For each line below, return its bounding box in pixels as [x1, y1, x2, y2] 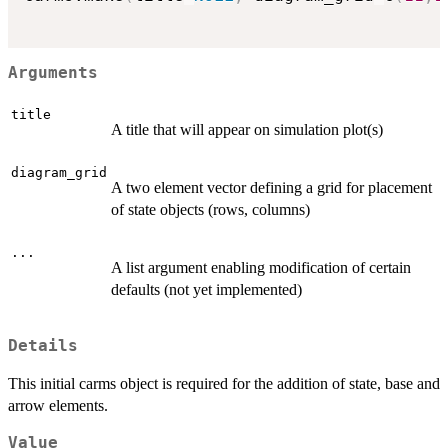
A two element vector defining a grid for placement [111, 178, 432, 196]
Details [8, 336, 78, 355]
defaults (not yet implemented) [111, 280, 302, 298]
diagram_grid [11, 164, 107, 180]
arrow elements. [8, 396, 108, 414]
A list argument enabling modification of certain [111, 258, 411, 276]
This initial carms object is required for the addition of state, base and [8, 374, 440, 392]
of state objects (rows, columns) [111, 200, 310, 218]
